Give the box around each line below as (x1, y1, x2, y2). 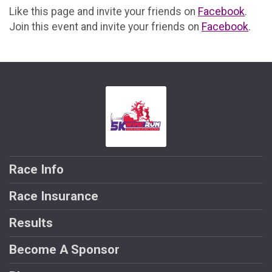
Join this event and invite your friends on (9, 21, 202, 33)
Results (9, 216, 53, 231)
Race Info (9, 162, 64, 177)
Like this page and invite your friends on (9, 5, 198, 18)
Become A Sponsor (9, 242, 120, 257)
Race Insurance (9, 189, 98, 204)
